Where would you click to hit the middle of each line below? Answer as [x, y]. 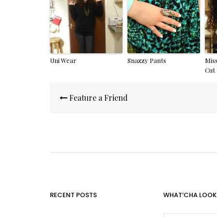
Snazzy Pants [147, 60]
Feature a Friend [98, 97]
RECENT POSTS [74, 195]
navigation [77, 101]
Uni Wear [63, 60]
